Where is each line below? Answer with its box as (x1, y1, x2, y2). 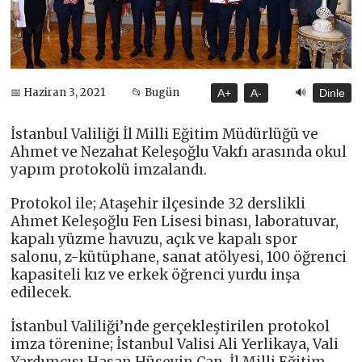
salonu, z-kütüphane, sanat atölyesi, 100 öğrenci (11, 247, 347, 266)
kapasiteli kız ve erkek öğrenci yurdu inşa (11, 265, 301, 284)
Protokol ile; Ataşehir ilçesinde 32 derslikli (11, 194, 306, 213)
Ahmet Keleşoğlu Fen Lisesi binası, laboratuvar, (11, 212, 339, 230)
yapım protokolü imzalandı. (11, 160, 208, 179)
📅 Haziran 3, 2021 (11, 86, 106, 100)
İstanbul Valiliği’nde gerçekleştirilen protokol (11, 317, 330, 335)
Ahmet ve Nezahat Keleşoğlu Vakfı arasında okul (11, 142, 347, 161)
